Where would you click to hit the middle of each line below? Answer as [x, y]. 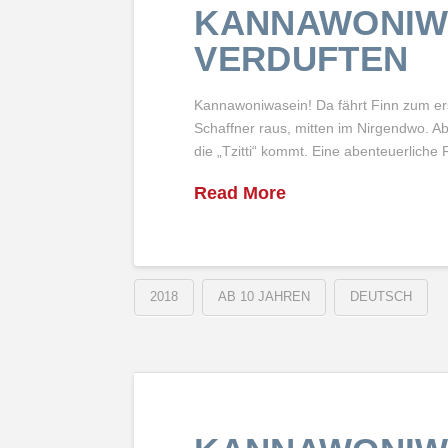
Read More [240, 193]
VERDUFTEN [301, 58]
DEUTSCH [381, 296]
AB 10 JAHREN [264, 296]
